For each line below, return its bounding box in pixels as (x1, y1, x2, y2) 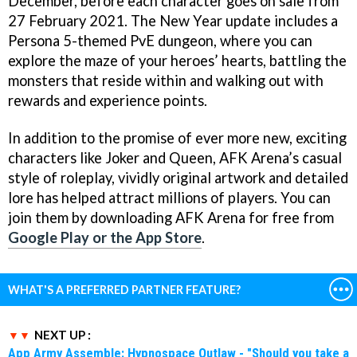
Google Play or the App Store (8, 228, 202, 246)
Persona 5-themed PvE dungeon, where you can (8, 31, 312, 49)
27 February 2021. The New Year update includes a (8, 11, 338, 29)
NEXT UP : (34, 327, 91, 342)
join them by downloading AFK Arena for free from (8, 208, 334, 226)
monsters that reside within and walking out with (8, 71, 324, 89)
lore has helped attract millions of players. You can (8, 188, 331, 206)
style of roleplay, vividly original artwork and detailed (8, 168, 348, 186)
